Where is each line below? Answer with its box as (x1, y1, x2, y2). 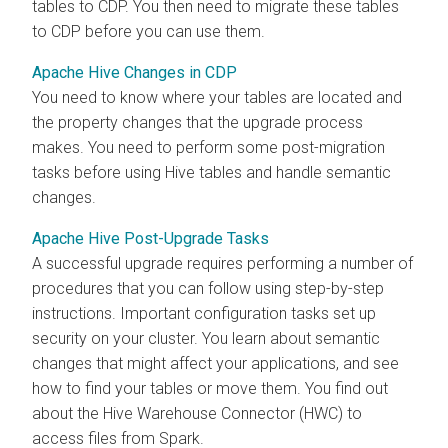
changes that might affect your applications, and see (32, 353, 399, 373)
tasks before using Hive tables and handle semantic (32, 162, 391, 182)
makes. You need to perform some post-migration (32, 137, 385, 157)
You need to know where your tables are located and (32, 87, 402, 107)
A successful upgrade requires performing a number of (32, 253, 413, 273)
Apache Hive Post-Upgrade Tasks (32, 228, 269, 248)
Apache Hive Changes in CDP (32, 62, 237, 82)
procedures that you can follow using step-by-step (32, 278, 384, 298)
